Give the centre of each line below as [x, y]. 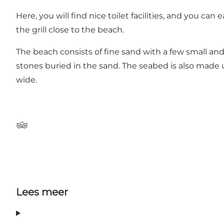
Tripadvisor [37, 130]
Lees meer [42, 192]
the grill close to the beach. [70, 30]
